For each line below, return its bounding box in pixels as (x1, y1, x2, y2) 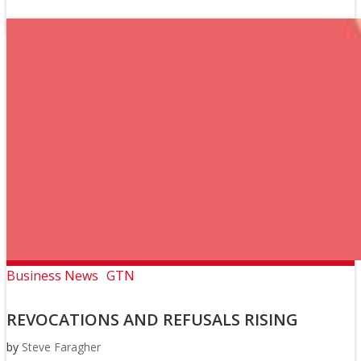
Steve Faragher (22, 339, 101, 355)
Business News (6, 266, 98, 284)
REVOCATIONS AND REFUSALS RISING (6, 309, 298, 331)
